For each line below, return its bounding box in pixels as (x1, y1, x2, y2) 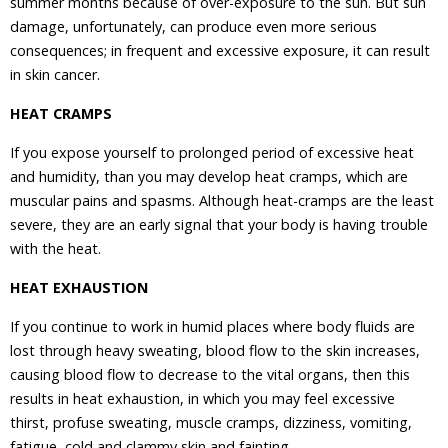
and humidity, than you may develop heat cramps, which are (10, 167, 408, 186)
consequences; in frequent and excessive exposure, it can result (10, 41, 430, 60)
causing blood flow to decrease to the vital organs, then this (10, 365, 410, 384)
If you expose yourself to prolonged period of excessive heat (10, 143, 414, 162)
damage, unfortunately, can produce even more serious (10, 17, 377, 36)
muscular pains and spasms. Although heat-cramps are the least (10, 191, 434, 210)
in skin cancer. (10, 65, 100, 84)
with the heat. (10, 239, 101, 258)
